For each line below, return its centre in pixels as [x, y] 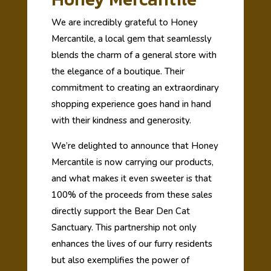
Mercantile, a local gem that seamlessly [131, 39]
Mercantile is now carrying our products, [132, 162]
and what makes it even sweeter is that [131, 179]
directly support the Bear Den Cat [120, 211]
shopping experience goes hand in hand [131, 104]
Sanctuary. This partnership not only [124, 228]
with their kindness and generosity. [121, 121]
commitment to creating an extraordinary [135, 88]
